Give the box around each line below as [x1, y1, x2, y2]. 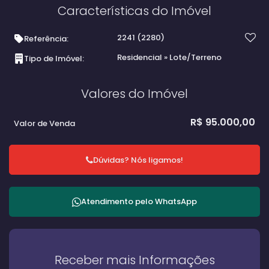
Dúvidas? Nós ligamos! [93, 154, 183, 166]
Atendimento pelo [81, 196, 155, 207]
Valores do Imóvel [81, 85, 188, 102]
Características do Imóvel [58, 2, 211, 19]
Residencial [117, 52, 164, 63]
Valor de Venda [14, 118, 75, 129]
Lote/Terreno [168, 52, 222, 63]
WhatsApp [155, 196, 197, 207]
